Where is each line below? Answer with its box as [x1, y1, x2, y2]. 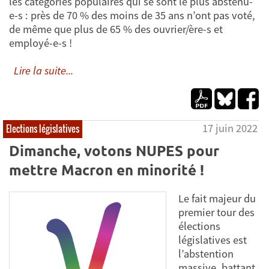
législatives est [178, 232, 247, 247]
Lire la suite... [14, 63, 73, 77]
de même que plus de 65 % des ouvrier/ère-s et [9, 22, 223, 36]
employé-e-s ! [9, 35, 72, 50]
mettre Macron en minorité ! [9, 160, 204, 179]
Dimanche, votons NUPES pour [9, 141, 219, 160]
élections [178, 219, 220, 233]
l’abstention [178, 246, 234, 261]
